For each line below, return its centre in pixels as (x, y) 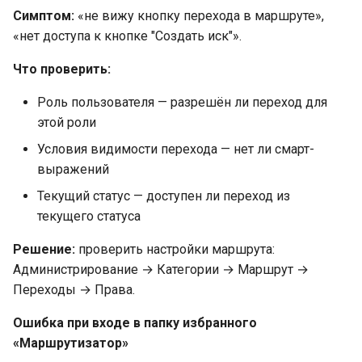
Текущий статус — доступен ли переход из (164, 196)
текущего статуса (89, 216)
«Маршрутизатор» (71, 343)
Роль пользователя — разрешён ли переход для (182, 102)
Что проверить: (62, 69)
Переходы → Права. (74, 290)
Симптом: (44, 16)
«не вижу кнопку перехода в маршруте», (199, 16)
